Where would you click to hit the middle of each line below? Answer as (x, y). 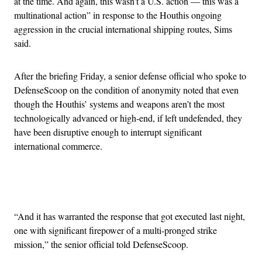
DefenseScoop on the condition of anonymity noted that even (126, 90)
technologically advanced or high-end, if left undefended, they (128, 118)
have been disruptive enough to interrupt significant (108, 132)
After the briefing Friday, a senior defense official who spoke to (130, 76)
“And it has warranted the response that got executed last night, (130, 216)
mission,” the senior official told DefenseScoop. (101, 244)
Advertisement (157, 187)
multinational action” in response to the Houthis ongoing (118, 15)
